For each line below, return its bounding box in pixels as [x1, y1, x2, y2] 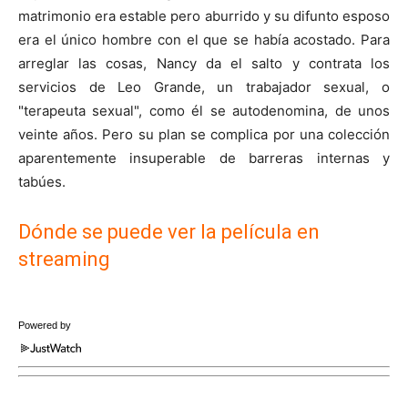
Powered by [18, 319, 71, 331]
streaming [18, 247, 110, 270]
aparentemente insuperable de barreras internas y [18, 148, 390, 167]
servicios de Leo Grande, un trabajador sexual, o [18, 77, 390, 96]
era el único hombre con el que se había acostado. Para [18, 30, 390, 48]
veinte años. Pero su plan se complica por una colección [18, 125, 390, 143]
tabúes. [18, 172, 66, 190]
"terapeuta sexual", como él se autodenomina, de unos [18, 101, 390, 119]
